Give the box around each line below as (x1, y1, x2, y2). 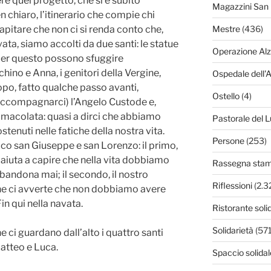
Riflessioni (212, 180, 252, 191)
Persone (212, 135, 244, 146)
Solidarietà (212, 225, 253, 236)
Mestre (212, 24, 240, 34)
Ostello (212, 91, 240, 102)
